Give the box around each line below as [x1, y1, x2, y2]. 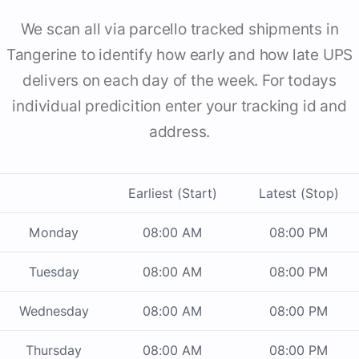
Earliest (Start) [128, 185, 217, 202]
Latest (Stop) [258, 185, 339, 202]
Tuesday [28, 264, 79, 280]
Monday [29, 224, 79, 241]
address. [148, 123, 211, 142]
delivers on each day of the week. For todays [22, 71, 337, 91]
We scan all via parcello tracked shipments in [20, 20, 339, 39]
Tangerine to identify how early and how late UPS [6, 46, 353, 65]
